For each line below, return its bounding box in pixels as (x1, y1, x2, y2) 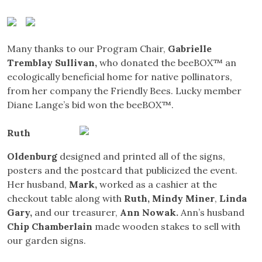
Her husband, (7, 178, 69, 191)
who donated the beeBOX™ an (99, 57, 236, 69)
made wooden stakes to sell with (95, 220, 240, 233)
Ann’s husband (181, 206, 244, 219)
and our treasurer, (35, 206, 120, 219)
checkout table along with (7, 192, 124, 205)
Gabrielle (168, 43, 212, 55)
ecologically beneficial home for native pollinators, (7, 71, 232, 83)
